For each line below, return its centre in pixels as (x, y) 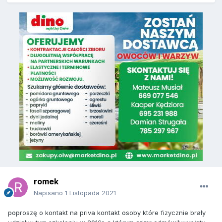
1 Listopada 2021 (90, 193)
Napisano (49, 193)
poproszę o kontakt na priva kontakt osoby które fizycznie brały (107, 213)
